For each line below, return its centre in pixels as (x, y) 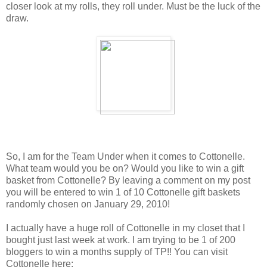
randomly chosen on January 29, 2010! (88, 204)
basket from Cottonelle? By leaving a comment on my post (128, 180)
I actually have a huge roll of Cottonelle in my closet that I (125, 228)
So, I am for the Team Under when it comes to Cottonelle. (125, 156)
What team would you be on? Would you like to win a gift (125, 168)
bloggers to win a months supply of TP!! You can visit (117, 252)
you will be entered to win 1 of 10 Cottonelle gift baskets (123, 192)
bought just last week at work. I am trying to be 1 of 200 (121, 240)
